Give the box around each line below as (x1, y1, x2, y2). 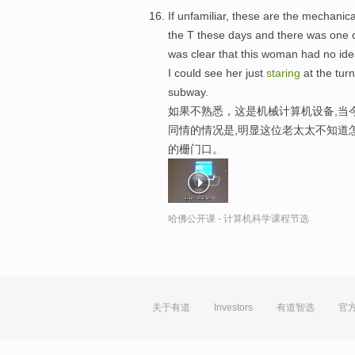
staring (266, 66, 300, 79)
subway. (168, 85, 208, 98)
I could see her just (168, 66, 266, 79)
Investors (214, 302, 253, 314)
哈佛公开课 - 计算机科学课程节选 (168, 212, 309, 224)
